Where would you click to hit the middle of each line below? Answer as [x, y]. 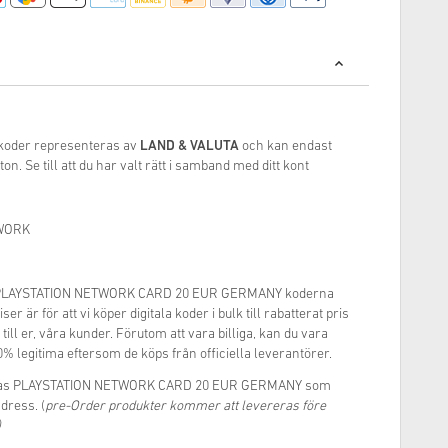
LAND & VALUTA [191, 147]
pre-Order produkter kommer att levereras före [185, 407]
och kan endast [287, 147]
